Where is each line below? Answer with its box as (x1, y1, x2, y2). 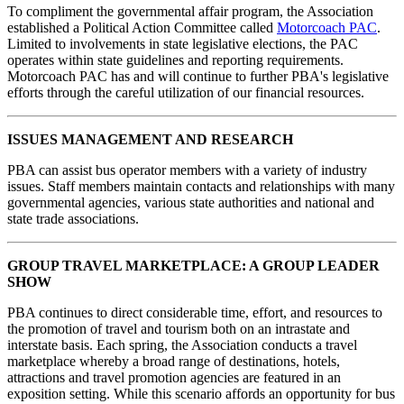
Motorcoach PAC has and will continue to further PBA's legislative (7, 69, 389, 85)
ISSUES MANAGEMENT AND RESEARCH (7, 132, 293, 148)
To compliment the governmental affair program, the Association (7, 4, 373, 20)
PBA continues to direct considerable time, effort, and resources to (7, 305, 382, 321)
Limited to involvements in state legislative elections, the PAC (7, 36, 358, 52)
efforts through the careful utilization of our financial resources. (7, 85, 364, 101)
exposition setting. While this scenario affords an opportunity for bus (7, 386, 395, 402)
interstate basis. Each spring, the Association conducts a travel (7, 337, 357, 353)
